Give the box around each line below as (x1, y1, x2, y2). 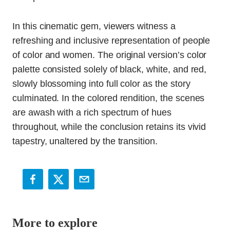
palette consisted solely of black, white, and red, (12, 64, 207, 74)
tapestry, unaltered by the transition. (12, 136, 158, 146)
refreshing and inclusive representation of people (12, 35, 210, 46)
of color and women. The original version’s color (12, 49, 207, 60)
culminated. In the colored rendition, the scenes (12, 92, 205, 103)
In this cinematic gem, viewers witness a (12, 21, 176, 31)
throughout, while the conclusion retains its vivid (12, 121, 206, 132)
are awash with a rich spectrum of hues (12, 107, 171, 118)
